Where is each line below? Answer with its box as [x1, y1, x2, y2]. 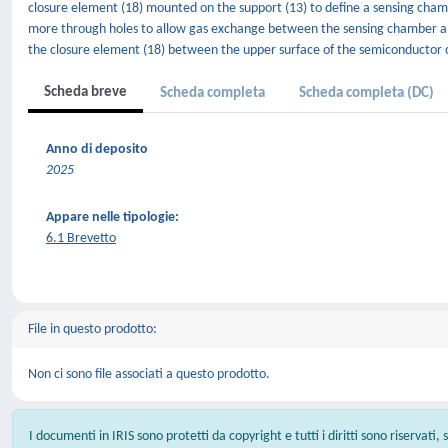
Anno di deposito [46, 142, 148, 157]
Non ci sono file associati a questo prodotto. [28, 367, 270, 382]
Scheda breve [44, 85, 127, 100]
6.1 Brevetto [46, 231, 116, 246]
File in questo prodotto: [28, 322, 157, 337]
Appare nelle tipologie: [46, 210, 179, 225]
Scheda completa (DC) [299, 86, 434, 101]
